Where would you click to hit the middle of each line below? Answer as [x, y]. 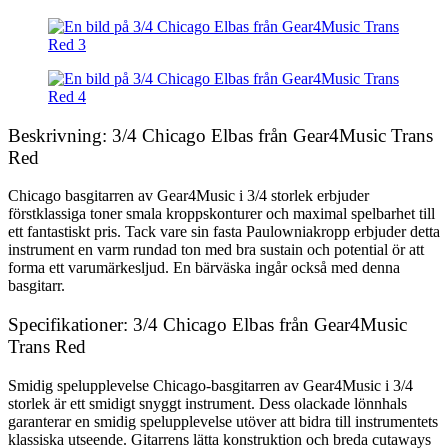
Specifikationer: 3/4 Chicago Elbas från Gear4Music [207, 324]
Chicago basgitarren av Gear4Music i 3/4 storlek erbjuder [188, 196]
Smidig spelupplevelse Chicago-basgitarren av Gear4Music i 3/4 [210, 385]
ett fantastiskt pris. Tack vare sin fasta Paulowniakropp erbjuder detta [224, 232]
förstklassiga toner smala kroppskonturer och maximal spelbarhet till [221, 214]
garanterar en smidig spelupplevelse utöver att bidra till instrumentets [223, 421]
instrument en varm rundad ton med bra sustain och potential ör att [216, 250]
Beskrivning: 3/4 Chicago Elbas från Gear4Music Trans [220, 135]
